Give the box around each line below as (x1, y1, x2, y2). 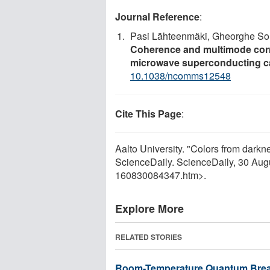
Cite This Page (115, 106, 181, 121)
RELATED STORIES (115, 231, 182, 242)
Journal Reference (115, 9, 199, 24)
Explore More (115, 200, 184, 216)
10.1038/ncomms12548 (130, 68, 231, 83)
